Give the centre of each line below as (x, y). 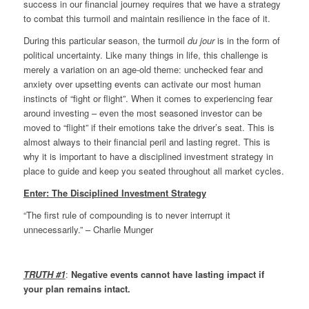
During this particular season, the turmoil (105, 41)
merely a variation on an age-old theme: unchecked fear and (143, 70)
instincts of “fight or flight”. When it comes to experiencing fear (148, 99)
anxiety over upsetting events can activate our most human (142, 84)
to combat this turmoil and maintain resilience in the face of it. (147, 19)
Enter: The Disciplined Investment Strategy (114, 193)
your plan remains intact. (77, 288)
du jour (201, 41)
